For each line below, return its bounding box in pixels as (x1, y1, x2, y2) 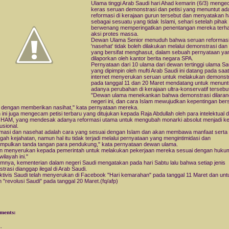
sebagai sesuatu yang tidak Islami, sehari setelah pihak (91, 18, 227, 25)
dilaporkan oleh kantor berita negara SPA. (91, 55, 193, 62)
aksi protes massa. (91, 31, 139, 37)
